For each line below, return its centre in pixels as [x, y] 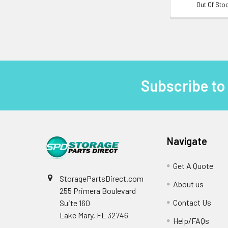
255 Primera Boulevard [98, 191]
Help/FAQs [191, 221]
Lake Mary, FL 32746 [94, 215]
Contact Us [192, 202]
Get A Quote [193, 166]
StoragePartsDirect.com [102, 178]
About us [189, 184]
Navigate [187, 141]
